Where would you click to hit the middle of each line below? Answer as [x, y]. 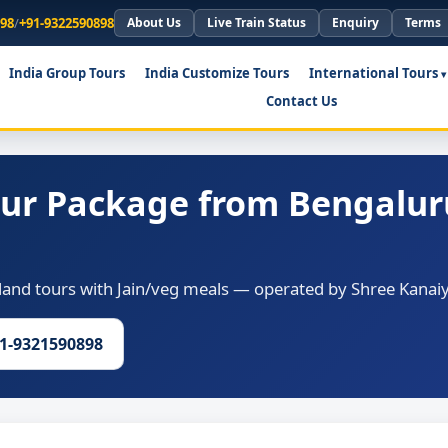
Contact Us [301, 101]
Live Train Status [256, 22]
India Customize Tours [216, 73]
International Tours [373, 73]
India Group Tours [66, 73]
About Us [154, 22]
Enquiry [355, 22]
